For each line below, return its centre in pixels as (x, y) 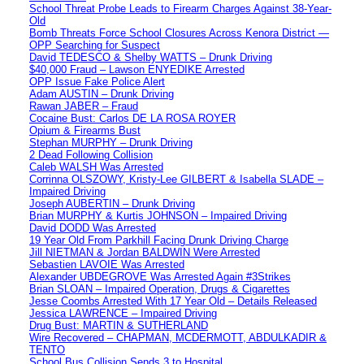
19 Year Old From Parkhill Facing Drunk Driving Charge (159, 240)
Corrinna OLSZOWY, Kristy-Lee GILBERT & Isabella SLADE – (176, 179)
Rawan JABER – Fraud (84, 106)
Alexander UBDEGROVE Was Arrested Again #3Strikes (160, 276)
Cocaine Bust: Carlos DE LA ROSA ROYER (132, 118)
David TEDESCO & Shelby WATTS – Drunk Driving (151, 57)
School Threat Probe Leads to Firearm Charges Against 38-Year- (180, 8)
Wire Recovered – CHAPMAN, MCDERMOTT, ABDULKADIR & (178, 337)
